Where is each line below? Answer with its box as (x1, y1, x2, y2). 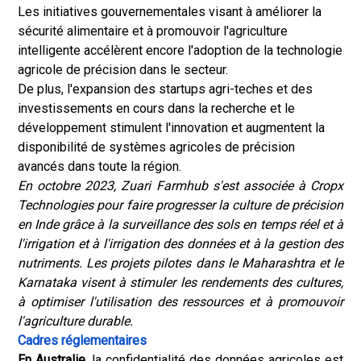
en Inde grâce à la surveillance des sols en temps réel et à (18, 217, 343, 232)
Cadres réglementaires (18, 333, 147, 348)
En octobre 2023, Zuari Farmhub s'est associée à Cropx (18, 178, 343, 193)
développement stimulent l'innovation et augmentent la (18, 120, 325, 135)
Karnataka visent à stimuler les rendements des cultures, (18, 275, 343, 290)
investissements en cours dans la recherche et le (18, 101, 295, 116)
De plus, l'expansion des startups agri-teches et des (18, 81, 313, 97)
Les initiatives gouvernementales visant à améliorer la (18, 4, 322, 19)
